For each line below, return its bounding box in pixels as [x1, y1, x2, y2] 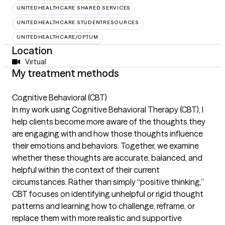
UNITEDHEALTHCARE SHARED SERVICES [17, 5, 131, 11]
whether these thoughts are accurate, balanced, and [12, 153, 202, 163]
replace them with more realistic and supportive [12, 213, 182, 223]
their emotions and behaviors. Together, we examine [12, 141, 199, 151]
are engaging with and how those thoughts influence [12, 129, 203, 139]
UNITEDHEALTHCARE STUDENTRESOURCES [17, 19, 139, 26]
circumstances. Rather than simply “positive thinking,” [12, 177, 204, 187]
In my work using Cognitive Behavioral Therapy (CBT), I [12, 104, 203, 115]
